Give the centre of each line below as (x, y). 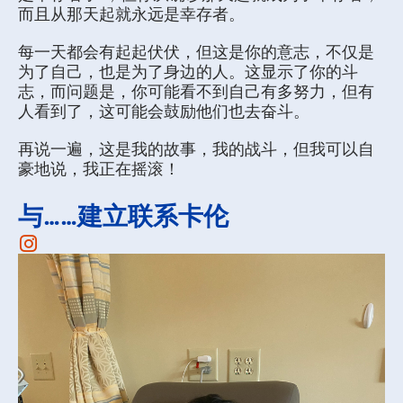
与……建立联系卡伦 (123, 215)
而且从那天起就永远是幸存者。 (131, 13)
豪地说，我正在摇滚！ (99, 168)
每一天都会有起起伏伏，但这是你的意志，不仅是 (196, 51)
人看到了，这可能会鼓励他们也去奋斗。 (164, 110)
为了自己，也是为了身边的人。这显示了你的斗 (188, 71)
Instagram (71, 257)
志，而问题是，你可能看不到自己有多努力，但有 (196, 90)
